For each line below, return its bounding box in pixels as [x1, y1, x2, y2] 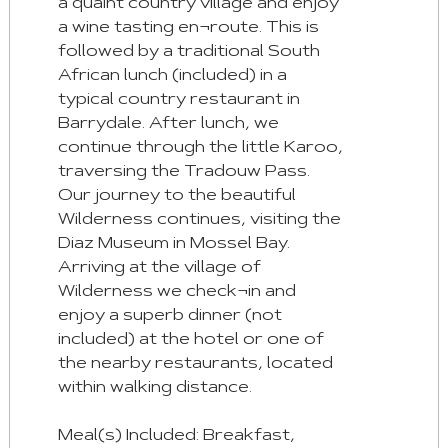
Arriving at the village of [57, 260, 261, 277]
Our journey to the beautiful [57, 188, 296, 205]
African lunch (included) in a [57, 68, 287, 85]
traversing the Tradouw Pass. [57, 164, 310, 181]
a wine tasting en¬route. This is [57, 20, 319, 37]
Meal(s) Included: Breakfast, [57, 428, 295, 445]
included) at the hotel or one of [57, 332, 324, 349]
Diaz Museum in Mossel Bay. [57, 236, 290, 253]
